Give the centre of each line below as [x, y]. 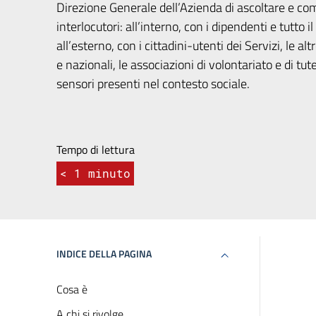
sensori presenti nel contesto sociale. [153, 84]
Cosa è [72, 289]
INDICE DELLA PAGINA [104, 254]
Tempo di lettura [96, 150]
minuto [109, 173]
